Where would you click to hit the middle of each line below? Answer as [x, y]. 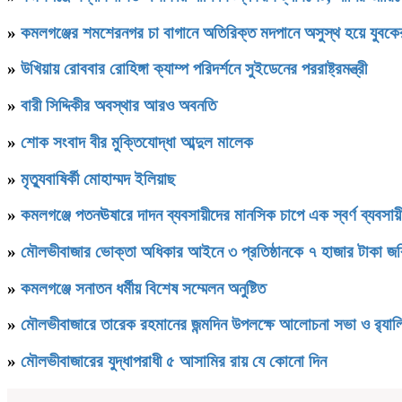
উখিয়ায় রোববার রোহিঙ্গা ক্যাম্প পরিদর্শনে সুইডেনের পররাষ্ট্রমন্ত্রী [194, 69]
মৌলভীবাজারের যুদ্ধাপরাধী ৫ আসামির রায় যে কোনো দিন [174, 362]
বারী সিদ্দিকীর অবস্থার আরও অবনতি [118, 106]
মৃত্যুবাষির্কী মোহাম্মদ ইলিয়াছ [98, 179]
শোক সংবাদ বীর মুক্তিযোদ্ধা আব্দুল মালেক [137, 142]
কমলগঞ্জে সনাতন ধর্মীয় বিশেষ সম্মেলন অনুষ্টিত [143, 288]
